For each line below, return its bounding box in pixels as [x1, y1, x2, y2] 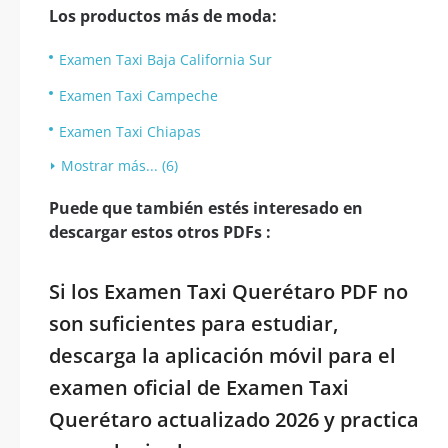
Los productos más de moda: [49, 5, 277, 27]
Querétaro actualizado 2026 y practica [49, 406, 419, 433]
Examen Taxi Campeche [59, 86, 218, 105]
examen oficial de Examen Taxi [49, 374, 349, 401]
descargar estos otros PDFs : [49, 221, 271, 243]
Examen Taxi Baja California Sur [59, 50, 272, 69]
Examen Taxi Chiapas [59, 122, 201, 141]
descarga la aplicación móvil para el [49, 342, 396, 369]
